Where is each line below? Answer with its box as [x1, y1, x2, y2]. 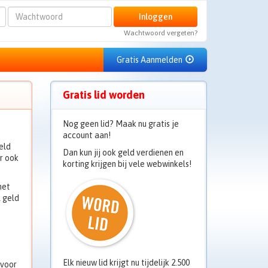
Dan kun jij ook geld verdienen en [62, 148, 184, 157]
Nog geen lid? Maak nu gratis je [62, 119, 179, 129]
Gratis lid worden [62, 89, 145, 101]
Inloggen [138, 11, 172, 22]
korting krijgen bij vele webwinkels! [62, 159, 191, 169]
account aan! [62, 130, 111, 140]
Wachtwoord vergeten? [123, 29, 197, 37]
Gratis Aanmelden [117, 55, 184, 65]
